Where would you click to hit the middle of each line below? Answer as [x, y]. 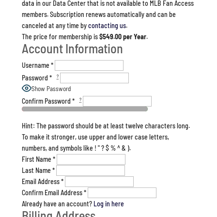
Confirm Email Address [52, 193]
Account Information [72, 48]
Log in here [108, 204]
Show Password [51, 88]
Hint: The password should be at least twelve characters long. [106, 126]
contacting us [107, 25]
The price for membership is [60, 37]
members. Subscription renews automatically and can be [99, 14]
